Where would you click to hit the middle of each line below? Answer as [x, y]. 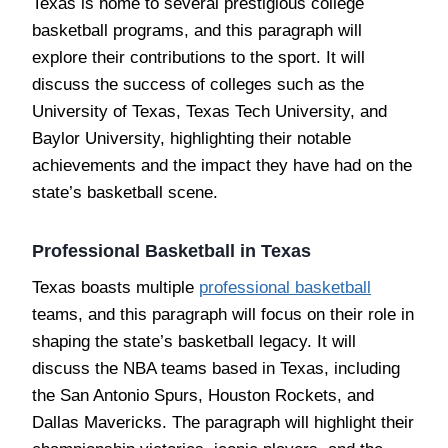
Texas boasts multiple [115, 287]
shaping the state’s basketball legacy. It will [194, 341]
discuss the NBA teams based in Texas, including [216, 368]
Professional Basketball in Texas [171, 250]
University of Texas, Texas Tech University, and [209, 111]
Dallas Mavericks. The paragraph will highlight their [223, 422]
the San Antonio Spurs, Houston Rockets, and [203, 395]
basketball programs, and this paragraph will [197, 30]
